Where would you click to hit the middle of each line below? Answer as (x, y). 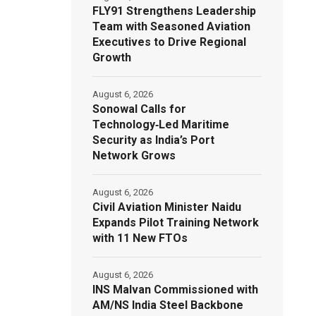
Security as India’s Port (154, 140)
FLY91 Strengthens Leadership (175, 11)
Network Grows (134, 155)
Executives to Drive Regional (170, 42)
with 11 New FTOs (140, 238)
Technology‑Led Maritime (161, 124)
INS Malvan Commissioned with (176, 289)
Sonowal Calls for (140, 109)
